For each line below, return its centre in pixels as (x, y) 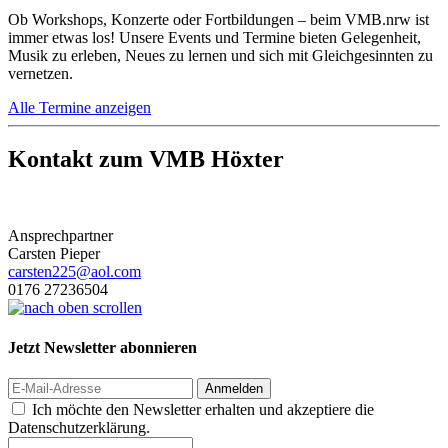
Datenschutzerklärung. (79, 427)
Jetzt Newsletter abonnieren (102, 347)
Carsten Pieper (54, 254)
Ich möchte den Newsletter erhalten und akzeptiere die (203, 409)
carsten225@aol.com (74, 272)
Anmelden (234, 388)
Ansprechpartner (60, 236)
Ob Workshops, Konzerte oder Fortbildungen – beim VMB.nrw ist (218, 19)
